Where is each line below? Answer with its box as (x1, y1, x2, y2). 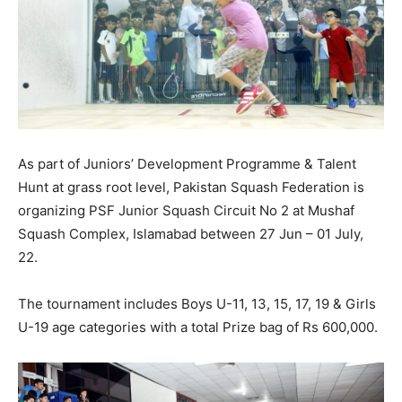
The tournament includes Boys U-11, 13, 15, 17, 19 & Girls (18, 295, 376, 313)
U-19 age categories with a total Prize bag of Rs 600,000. (18, 319, 378, 336)
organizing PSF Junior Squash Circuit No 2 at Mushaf (18, 202, 354, 220)
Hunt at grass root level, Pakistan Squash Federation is (18, 179, 364, 197)
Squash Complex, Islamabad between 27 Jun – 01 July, (18, 225, 363, 243)
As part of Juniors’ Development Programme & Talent (18, 155, 356, 173)
